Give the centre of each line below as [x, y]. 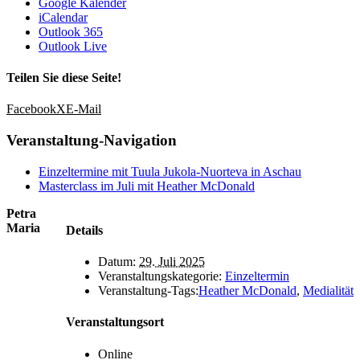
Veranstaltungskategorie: [160, 276]
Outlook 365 [71, 31]
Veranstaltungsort [115, 322]
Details [84, 230]
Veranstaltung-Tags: [148, 291]
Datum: [117, 262]
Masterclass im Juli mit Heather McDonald [147, 186]
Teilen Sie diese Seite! [64, 77]
